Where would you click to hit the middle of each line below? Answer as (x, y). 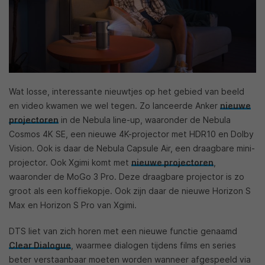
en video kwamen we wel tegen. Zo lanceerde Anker (114, 106)
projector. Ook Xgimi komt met (70, 163)
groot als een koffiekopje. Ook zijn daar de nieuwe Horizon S (130, 191)
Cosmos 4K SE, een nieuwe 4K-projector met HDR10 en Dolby (131, 134)
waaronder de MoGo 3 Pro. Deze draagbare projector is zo (127, 177)
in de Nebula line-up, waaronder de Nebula (145, 120)
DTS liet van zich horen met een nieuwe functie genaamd (123, 231)
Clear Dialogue (40, 245)
